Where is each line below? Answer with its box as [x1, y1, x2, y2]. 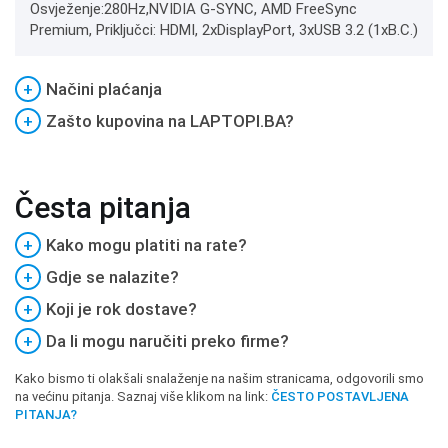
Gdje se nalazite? [46, 267, 179, 287]
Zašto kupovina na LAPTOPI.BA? [46, 111, 294, 131]
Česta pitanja [15, 190, 191, 225]
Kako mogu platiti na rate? [46, 235, 247, 255]
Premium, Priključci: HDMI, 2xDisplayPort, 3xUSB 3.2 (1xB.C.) [30, 21, 418, 39]
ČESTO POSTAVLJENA [271, 389, 409, 404]
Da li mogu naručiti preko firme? [46, 331, 289, 351]
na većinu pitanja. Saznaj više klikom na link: [15, 389, 271, 404]
